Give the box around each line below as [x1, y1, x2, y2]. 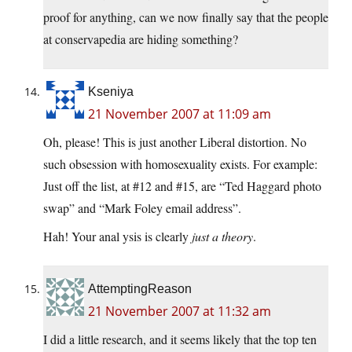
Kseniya [88, 85, 134, 99]
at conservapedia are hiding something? [43, 31, 238, 48]
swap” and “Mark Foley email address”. [43, 200, 241, 217]
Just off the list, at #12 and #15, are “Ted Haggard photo [43, 178, 321, 195]
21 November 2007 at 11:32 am [88, 302, 271, 321]
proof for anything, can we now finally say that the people [43, 9, 328, 26]
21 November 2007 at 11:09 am [88, 105, 271, 123]
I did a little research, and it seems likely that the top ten [43, 331, 317, 348]
